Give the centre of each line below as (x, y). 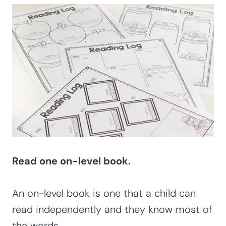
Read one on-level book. (73, 161)
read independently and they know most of (112, 209)
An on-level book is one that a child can (104, 193)
